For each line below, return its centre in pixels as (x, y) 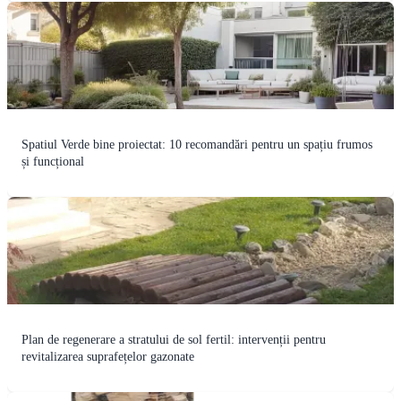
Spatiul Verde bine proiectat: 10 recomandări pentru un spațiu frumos (197, 145)
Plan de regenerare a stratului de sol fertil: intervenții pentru (174, 340)
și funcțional (53, 162)
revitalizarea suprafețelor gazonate (108, 357)
